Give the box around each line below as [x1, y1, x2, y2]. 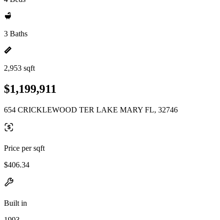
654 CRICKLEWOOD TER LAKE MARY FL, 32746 [4, 105, 178, 114]
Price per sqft [4, 143, 45, 152]
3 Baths [4, 29, 27, 38]
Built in [4, 198, 27, 207]
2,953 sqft [4, 64, 35, 72]
